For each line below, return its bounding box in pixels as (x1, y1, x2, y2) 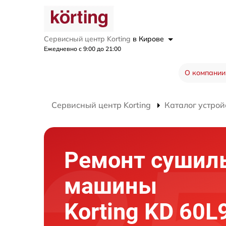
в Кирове (133, 34, 166, 43)
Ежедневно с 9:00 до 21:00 (44, 44, 121, 52)
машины (64, 172, 157, 199)
